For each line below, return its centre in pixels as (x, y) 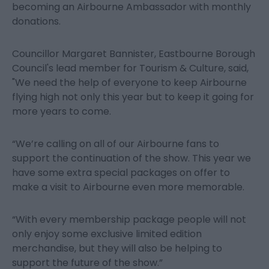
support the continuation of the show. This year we (131, 159)
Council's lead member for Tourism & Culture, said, (130, 68)
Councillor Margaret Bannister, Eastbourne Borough (134, 54)
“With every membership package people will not (129, 220)
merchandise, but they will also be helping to (117, 249)
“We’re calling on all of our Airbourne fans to (116, 144)
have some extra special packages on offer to (121, 173)
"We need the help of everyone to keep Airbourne (129, 83)
